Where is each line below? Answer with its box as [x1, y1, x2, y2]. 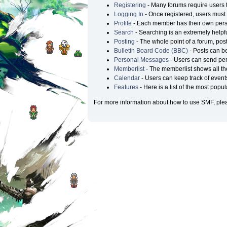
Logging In [113, 10, 143, 18]
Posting [113, 37, 135, 45]
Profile [113, 19, 132, 27]
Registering [113, 1, 146, 9]
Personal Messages [113, 56, 169, 63]
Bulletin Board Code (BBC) [113, 47, 188, 54]
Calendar [113, 74, 140, 82]
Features [113, 83, 138, 91]
